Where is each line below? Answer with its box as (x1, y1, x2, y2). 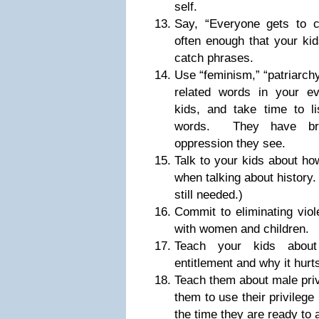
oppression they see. (174, 137, 286, 150)
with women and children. (174, 222, 309, 236)
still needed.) (174, 188, 243, 202)
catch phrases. (174, 51, 253, 65)
